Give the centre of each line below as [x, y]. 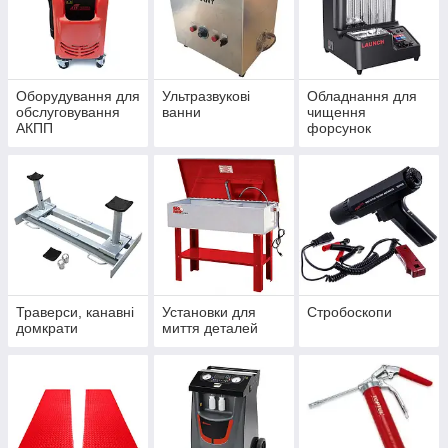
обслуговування [68, 112]
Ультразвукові [205, 96]
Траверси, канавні [75, 312]
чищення [337, 112]
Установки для [208, 312]
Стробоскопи [350, 312]
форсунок [339, 128]
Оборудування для [78, 96]
